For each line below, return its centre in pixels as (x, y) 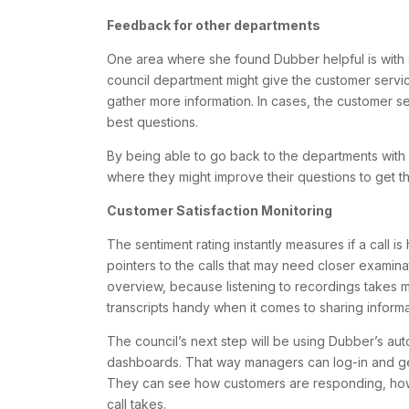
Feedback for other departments (214, 26)
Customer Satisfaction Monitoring (220, 211)
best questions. (152, 122)
